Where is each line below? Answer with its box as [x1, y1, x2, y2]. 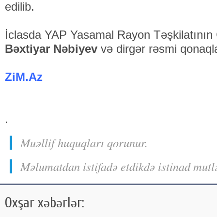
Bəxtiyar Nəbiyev [5, 42, 97, 55]
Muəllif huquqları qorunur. [20, 135, 148, 151]
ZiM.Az [5, 70, 43, 83]
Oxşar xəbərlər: [5, 195, 84, 211]
